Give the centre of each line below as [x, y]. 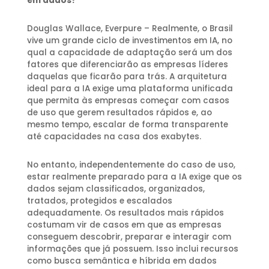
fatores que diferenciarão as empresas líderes [127, 64]
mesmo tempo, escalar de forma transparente [127, 124]
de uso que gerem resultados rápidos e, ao [119, 112]
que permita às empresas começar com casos [128, 100]
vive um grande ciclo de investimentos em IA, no [129, 40]
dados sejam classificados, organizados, [116, 189]
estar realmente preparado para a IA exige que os [134, 177]
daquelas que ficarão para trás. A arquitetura [127, 76]
